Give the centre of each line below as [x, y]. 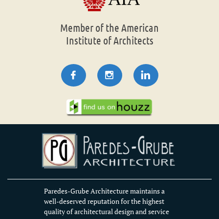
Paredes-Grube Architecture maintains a [104, 191]
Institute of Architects [109, 40]
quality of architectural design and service [106, 211]
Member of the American [109, 27]
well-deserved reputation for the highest [104, 201]
